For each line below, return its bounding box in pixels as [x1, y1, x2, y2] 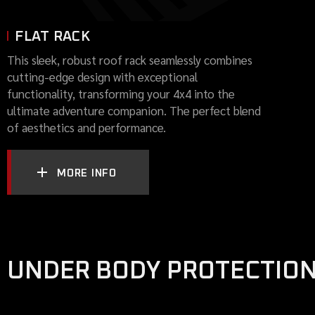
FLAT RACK [15, 29, 91, 44]
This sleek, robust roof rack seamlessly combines [7, 51, 252, 67]
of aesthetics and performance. [7, 119, 166, 135]
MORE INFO [57, 167, 117, 179]
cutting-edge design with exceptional [7, 68, 198, 84]
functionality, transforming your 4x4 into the [7, 85, 235, 101]
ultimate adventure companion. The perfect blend [7, 102, 261, 118]
